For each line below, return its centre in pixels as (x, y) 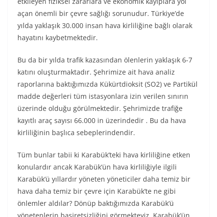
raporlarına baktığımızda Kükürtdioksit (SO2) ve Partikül (108, 84)
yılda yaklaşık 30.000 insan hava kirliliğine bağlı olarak (105, 25)
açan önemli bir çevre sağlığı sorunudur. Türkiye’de (101, 13)
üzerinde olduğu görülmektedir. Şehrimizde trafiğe (100, 108)
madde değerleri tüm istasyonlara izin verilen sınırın (103, 96)
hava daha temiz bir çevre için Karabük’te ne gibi (97, 191)
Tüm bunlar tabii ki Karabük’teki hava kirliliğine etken (104, 155)
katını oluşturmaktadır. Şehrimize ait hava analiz (96, 72)
